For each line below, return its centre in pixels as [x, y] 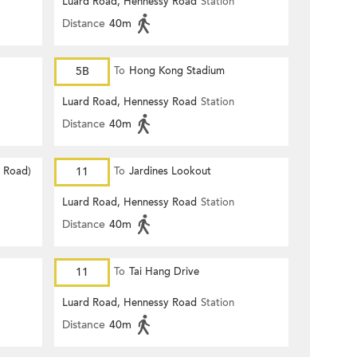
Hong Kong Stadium [177, 71]
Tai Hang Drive [164, 272]
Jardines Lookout [170, 171]
